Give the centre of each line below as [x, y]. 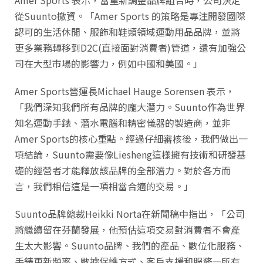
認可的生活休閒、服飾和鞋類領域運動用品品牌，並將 [127, 31]
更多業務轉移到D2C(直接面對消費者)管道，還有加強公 [130, 47]
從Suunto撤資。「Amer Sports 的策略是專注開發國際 [130, 16]
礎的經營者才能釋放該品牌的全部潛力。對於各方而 [123, 170]
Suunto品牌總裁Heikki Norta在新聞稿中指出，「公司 [130, 213]
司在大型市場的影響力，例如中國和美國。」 [109, 63]
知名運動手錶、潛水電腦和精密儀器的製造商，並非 [123, 122]
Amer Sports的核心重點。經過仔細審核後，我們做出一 [131, 138]
